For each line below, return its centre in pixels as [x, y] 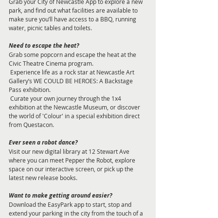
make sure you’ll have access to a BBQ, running [73, 19]
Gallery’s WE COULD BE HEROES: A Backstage [72, 81]
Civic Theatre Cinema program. [52, 64]
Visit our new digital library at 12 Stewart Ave [70, 152]
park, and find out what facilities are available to [74, 10]
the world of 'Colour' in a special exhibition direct [75, 116]
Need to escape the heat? [45, 46]
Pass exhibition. [30, 90]
